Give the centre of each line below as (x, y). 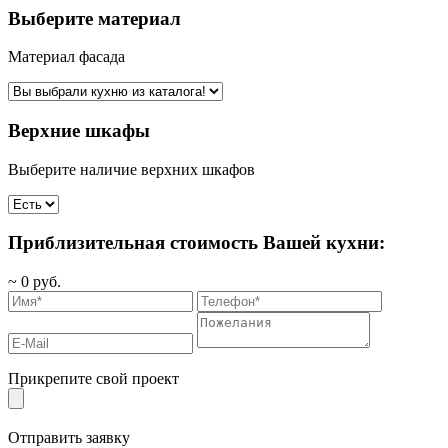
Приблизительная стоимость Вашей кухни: (196, 243)
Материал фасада (66, 57)
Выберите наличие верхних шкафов (131, 169)
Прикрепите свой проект (93, 379)
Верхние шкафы (79, 130)
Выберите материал (94, 18)
